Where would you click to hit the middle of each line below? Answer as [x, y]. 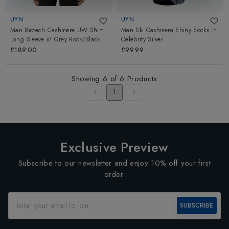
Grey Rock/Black [77, 39]
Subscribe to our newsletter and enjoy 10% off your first [114, 163]
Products [141, 78]
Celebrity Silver [142, 39]
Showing [87, 78]
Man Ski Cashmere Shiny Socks [165, 30]
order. [114, 174]
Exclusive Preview [114, 147]
